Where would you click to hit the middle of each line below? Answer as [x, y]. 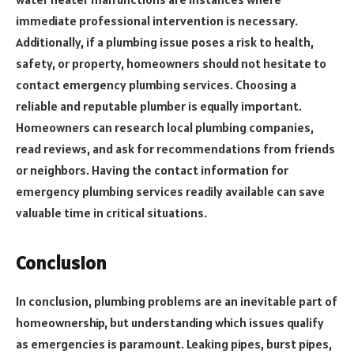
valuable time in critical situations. [111, 212]
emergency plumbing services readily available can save [170, 191]
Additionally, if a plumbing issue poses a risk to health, [165, 41]
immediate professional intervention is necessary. [157, 20]
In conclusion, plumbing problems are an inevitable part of [177, 301]
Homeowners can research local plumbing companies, [165, 127]
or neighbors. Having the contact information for [152, 169]
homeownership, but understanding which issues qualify [170, 322]
